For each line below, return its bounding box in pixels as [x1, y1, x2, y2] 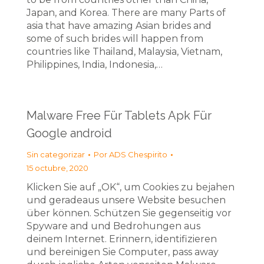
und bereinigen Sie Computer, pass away [27, 246, 219, 258]
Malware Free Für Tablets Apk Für [27, 108, 212, 123]
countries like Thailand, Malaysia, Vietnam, [27, 46, 222, 57]
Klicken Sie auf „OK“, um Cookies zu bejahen [27, 181, 235, 193]
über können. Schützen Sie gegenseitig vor [27, 207, 232, 219]
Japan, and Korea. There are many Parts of [27, 7, 226, 18]
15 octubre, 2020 [27, 163, 88, 173]
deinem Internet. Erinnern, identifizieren [27, 233, 217, 245]
